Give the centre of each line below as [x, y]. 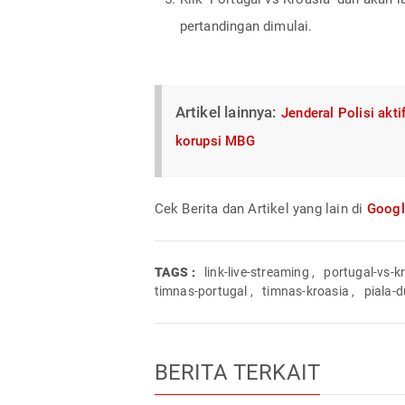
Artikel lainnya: [228, 112]
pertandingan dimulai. [246, 26]
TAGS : [174, 272]
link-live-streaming [256, 272]
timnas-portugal [201, 291]
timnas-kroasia [306, 291]
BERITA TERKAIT [237, 372]
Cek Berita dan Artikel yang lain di [260, 208]
